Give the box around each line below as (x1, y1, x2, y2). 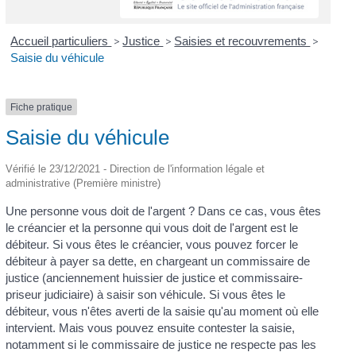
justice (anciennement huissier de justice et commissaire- (5, 270, 303, 284)
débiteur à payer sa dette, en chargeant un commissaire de (5, 253, 310, 268)
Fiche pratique (10, 101, 72, 113)
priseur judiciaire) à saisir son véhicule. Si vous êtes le (5, 287, 285, 301)
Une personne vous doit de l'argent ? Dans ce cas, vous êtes (5, 203, 321, 218)
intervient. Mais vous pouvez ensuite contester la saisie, (5, 320, 295, 335)
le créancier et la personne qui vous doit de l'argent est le (5, 220, 298, 234)
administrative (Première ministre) (5, 176, 161, 189)
